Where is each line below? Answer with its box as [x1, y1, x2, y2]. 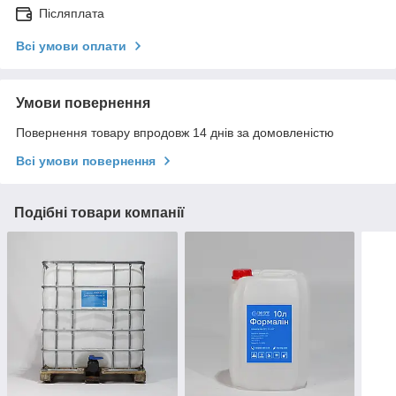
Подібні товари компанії [14, 204, 185, 220]
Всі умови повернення [16, 153, 156, 168]
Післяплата [39, 5, 104, 20]
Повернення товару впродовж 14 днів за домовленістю [16, 125, 334, 140]
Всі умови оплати [16, 38, 126, 53]
